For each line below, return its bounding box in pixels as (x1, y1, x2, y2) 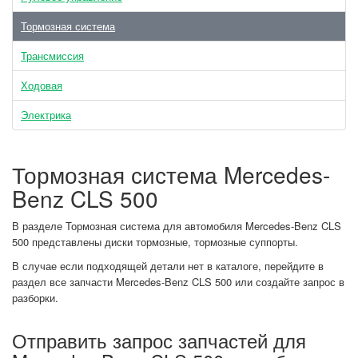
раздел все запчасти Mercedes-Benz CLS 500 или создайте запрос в (12, 274, 344, 289)
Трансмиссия (21, 48, 84, 63)
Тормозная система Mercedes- (12, 158, 330, 190)
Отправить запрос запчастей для (12, 326, 306, 354)
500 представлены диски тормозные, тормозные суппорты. (12, 234, 298, 249)
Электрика (21, 107, 71, 122)
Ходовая (21, 78, 62, 93)
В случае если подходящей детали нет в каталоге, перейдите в (12, 258, 324, 273)
